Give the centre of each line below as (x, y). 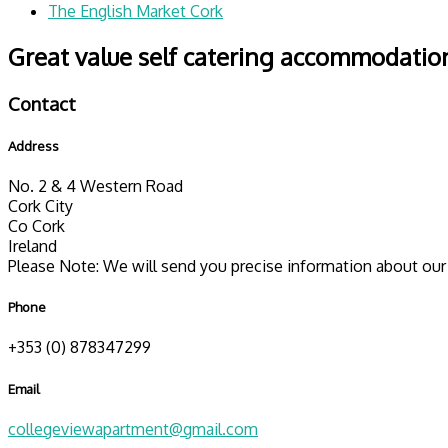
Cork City (40, 206)
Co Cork (36, 226)
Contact (42, 103)
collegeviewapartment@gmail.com (133, 428)
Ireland (32, 246)
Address (33, 145)
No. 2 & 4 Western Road (95, 186)
